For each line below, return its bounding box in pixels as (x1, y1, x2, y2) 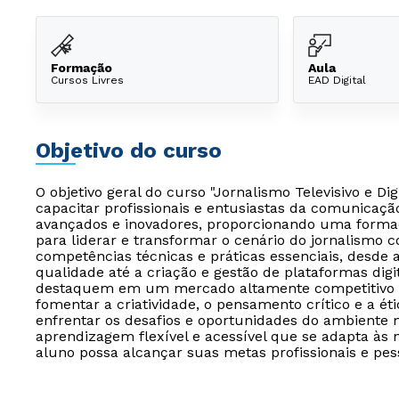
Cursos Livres (51, 73, 124, 86)
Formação (51, 60, 112, 75)
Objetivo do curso (36, 138, 222, 163)
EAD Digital (308, 73, 366, 86)
